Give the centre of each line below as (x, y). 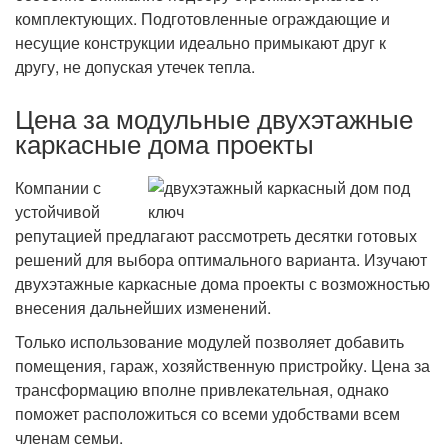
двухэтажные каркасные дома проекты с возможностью (222, 284)
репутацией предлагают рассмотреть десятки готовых (216, 236)
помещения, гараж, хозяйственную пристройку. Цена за (222, 366)
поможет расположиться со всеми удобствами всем (207, 414)
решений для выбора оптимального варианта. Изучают (221, 260)
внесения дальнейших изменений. (143, 308)
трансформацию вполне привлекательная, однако (202, 390)
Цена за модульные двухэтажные (214, 118)
